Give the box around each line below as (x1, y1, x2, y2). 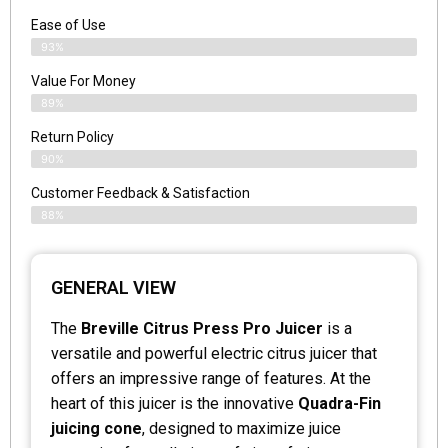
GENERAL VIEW (51, 276, 176, 298)
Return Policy (31, 128, 114, 145)
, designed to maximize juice (142, 418, 341, 438)
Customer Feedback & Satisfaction (31, 184, 250, 201)
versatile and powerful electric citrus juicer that (51, 343, 377, 363)
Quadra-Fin (298, 393, 381, 413)
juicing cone (51, 418, 142, 438)
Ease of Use (31, 16, 106, 33)
